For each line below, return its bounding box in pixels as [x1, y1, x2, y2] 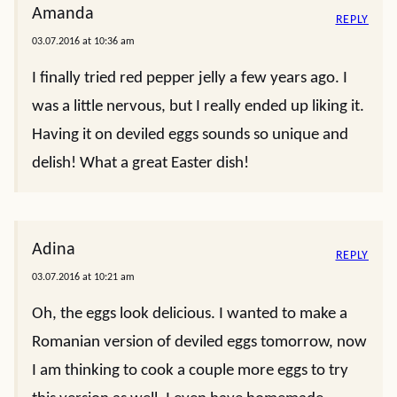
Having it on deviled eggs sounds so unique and [32, 127, 348, 144]
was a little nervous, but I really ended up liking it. [32, 98, 364, 115]
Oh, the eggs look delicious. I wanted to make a [32, 306, 347, 323]
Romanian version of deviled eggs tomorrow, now [32, 334, 367, 351]
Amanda [32, 5, 94, 23]
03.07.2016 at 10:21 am [32, 272, 135, 283]
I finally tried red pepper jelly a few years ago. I [32, 70, 347, 87]
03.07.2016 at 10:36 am [32, 36, 135, 47]
